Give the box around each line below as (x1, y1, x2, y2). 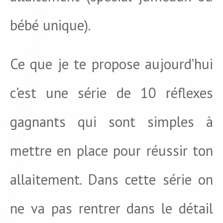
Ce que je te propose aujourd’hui (10, 54, 213, 73)
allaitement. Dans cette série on (10, 170, 213, 189)
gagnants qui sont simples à (10, 112, 213, 131)
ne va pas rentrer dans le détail (10, 199, 213, 218)
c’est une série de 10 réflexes (10, 83, 213, 102)
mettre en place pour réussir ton (10, 141, 213, 160)
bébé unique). (10, 15, 91, 34)
